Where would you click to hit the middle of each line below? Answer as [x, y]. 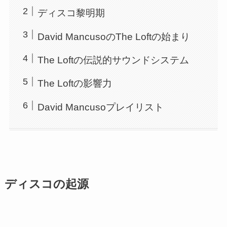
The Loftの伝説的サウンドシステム [113, 60]
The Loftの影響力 [75, 84]
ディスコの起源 [46, 184]
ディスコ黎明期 [71, 13]
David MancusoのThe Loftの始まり [114, 36]
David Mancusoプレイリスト [101, 107]
